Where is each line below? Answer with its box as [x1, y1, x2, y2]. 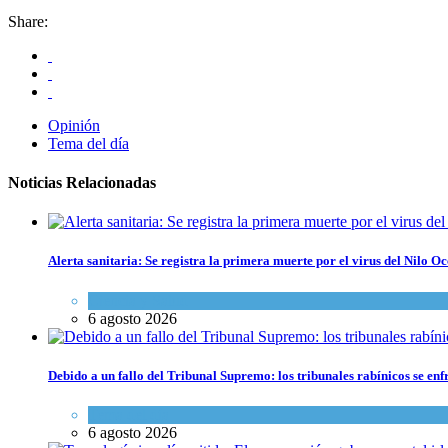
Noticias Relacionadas [8, 174, 156, 192]
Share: [8, 12, 48, 30]
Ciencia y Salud [88, 291, 188, 309]
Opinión [48, 116, 100, 134]
